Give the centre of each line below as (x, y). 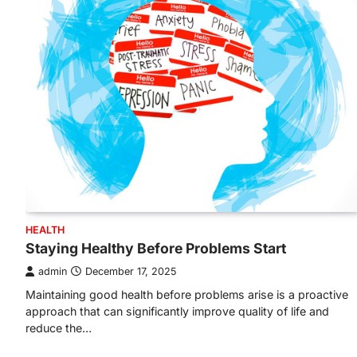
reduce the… (59, 328)
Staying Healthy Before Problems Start (156, 249)
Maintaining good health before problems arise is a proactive (187, 295)
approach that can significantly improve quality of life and (177, 312)
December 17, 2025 (131, 272)
